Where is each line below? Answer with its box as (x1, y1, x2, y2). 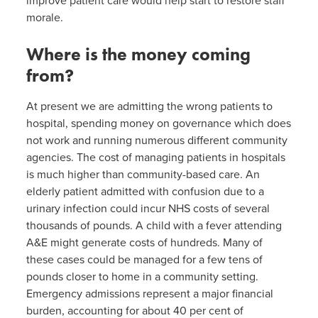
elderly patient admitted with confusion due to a (26, 184, 264, 199)
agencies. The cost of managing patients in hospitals (26, 150, 285, 165)
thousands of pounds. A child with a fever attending (26, 218, 282, 233)
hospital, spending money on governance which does (26, 116, 291, 131)
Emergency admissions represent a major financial (26, 286, 273, 301)
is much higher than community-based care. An (26, 167, 260, 182)
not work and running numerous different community (26, 133, 287, 148)
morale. (26, 10, 63, 25)
